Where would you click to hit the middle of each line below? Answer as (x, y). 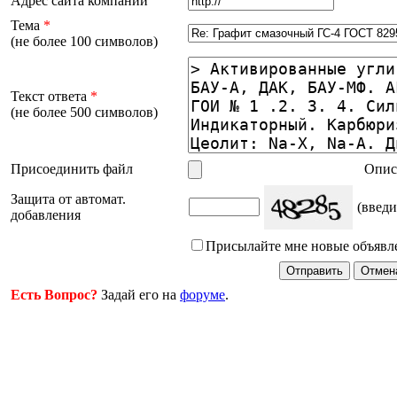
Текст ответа (51, 96)
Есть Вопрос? (54, 294)
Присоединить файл (74, 168)
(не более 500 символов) (84, 112)
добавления (46, 214)
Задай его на (139, 294)
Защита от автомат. (68, 198)
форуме (202, 294)
